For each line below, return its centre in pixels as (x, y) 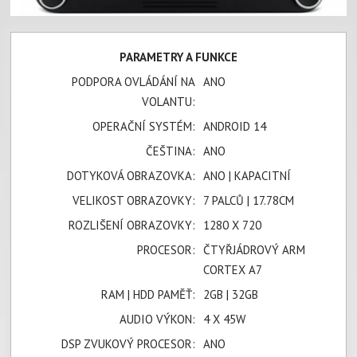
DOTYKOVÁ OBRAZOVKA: (131, 175)
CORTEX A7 (233, 269)
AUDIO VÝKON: (158, 319)
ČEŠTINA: (171, 151)
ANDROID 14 (235, 126)
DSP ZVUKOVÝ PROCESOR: (129, 343)
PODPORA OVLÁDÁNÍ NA (134, 81)
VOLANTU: (169, 101)
